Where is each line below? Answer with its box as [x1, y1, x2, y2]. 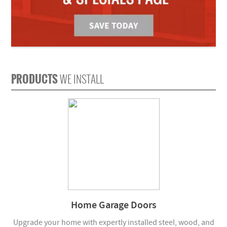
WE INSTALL [60, 70, 104, 87]
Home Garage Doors [70, 198, 157, 212]
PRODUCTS [11, 70, 60, 87]
